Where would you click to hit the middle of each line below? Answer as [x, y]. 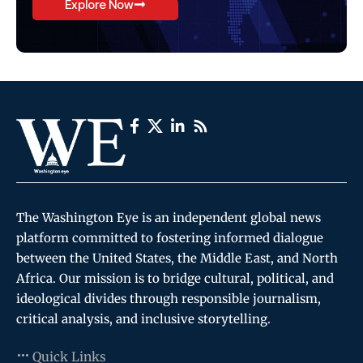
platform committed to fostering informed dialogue [170, 238]
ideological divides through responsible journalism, [169, 299]
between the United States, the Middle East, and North [177, 258]
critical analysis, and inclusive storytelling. [143, 319]
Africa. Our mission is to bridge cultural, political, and [175, 279]
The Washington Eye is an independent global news [169, 218]
